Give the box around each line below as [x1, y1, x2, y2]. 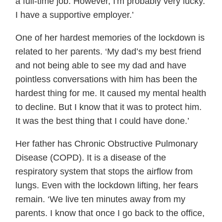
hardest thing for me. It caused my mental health [15, 88, 206, 99]
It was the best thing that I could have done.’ [15, 116, 189, 126]
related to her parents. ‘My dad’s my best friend [15, 47, 201, 57]
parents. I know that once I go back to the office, [15, 208, 205, 219]
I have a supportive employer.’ [15, 10, 134, 20]
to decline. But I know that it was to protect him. [15, 102, 202, 112]
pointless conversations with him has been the [15, 74, 197, 85]
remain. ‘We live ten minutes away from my [15, 194, 185, 205]
